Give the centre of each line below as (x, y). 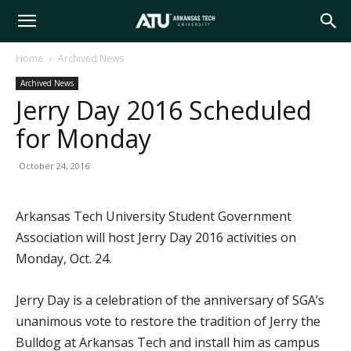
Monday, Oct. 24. (63, 259)
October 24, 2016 (54, 166)
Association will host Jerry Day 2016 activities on (156, 237)
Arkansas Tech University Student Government (154, 216)
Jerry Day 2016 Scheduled (164, 110)
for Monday (83, 138)
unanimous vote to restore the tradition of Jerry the (168, 321)
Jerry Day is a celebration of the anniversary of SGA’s (170, 300)
